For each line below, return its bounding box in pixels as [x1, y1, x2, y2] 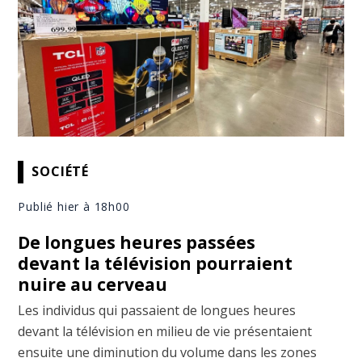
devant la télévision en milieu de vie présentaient [18, 322, 313, 340]
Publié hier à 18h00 [18, 198, 130, 214]
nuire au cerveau [18, 272, 168, 296]
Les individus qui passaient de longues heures [18, 301, 297, 319]
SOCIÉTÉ [32, 162, 90, 181]
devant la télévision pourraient [18, 251, 293, 275]
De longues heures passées [18, 230, 256, 254]
